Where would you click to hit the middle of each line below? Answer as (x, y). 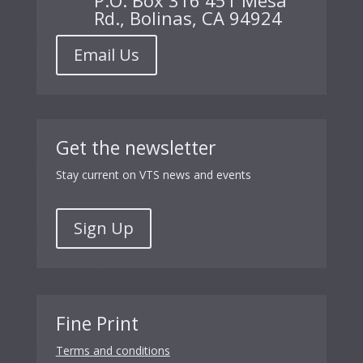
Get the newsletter (136, 147)
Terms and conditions (113, 350)
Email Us (106, 55)
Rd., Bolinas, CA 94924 (188, 18)
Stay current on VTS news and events (153, 175)
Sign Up (103, 228)
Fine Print (97, 323)
